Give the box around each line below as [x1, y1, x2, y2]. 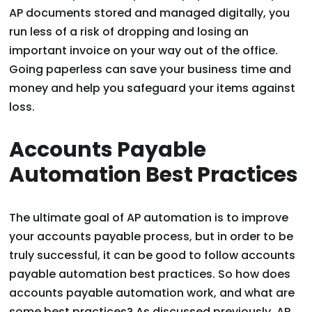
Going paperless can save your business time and [9, 61, 292, 78]
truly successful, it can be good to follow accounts [9, 247, 296, 264]
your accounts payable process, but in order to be [9, 228, 294, 245]
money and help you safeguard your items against [9, 80, 296, 97]
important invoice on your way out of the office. [9, 42, 279, 59]
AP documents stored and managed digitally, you [9, 5, 290, 22]
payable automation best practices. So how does [9, 266, 291, 283]
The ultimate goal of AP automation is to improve [9, 210, 289, 226]
